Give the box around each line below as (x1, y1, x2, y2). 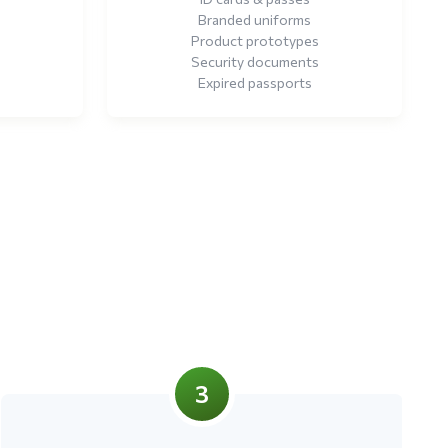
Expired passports (197, 73, 312, 91)
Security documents (190, 52, 319, 70)
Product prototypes (190, 31, 319, 49)
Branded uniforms (198, 10, 312, 28)
